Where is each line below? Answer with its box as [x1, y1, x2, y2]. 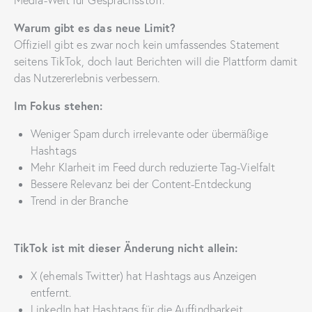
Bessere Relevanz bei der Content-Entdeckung [31, 177, 252, 192]
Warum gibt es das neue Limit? [14, 20, 175, 36]
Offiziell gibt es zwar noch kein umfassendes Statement [14, 38, 280, 52]
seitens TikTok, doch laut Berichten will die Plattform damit [14, 54, 298, 69]
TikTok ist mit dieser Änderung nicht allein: [14, 240, 238, 256]
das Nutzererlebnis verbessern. [14, 71, 160, 86]
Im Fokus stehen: [14, 98, 103, 114]
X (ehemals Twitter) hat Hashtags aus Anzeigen [31, 269, 257, 283]
